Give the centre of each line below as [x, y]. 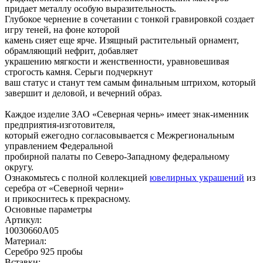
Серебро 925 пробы [44, 251]
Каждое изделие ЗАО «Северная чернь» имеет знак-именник [127, 114]
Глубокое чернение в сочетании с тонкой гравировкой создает [129, 19]
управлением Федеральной [59, 146]
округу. [19, 167]
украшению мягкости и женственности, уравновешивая [117, 61]
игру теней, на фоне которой [62, 29]
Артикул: [23, 220]
